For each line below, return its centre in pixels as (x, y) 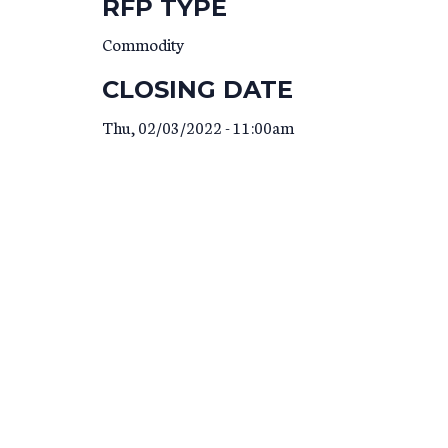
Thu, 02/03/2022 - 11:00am (198, 126)
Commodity (143, 44)
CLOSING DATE (197, 90)
